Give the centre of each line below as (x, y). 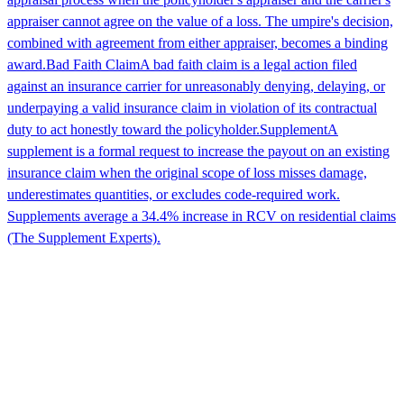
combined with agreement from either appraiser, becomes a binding (197, 42)
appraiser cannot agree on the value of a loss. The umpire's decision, (200, 21)
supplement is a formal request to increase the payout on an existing (198, 151)
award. (27, 64)
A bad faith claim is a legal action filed (248, 64)
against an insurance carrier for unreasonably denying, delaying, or (196, 86)
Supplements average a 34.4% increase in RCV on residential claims (202, 216)
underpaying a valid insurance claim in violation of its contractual (192, 107)
